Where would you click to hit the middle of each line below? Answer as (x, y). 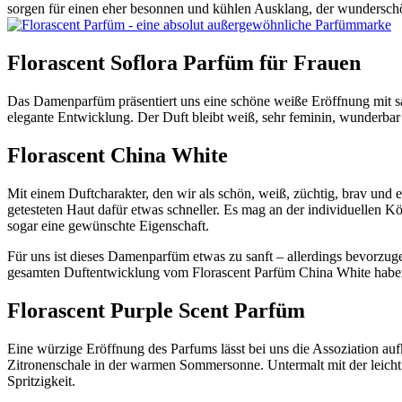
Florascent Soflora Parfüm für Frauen (184, 63)
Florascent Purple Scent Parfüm (156, 310)
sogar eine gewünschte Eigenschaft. (108, 225)
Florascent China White (118, 155)
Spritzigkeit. (41, 380)
